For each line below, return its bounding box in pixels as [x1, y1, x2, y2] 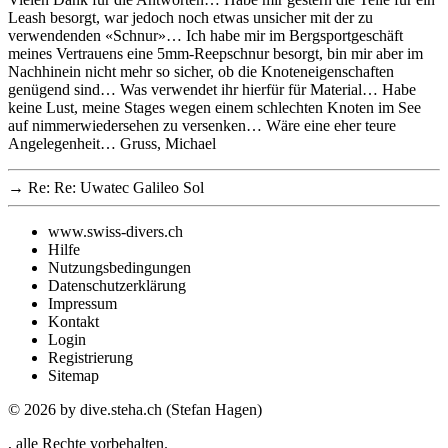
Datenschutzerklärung [48, 276, 186, 294]
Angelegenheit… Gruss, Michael [8, 134, 216, 152]
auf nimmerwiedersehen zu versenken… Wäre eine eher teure [8, 116, 396, 134]
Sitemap [48, 366, 99, 384]
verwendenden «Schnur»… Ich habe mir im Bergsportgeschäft [8, 26, 403, 44]
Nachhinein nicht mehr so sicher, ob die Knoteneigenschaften [8, 62, 394, 80]
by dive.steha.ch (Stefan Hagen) [60, 400, 262, 418]
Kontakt [48, 312, 99, 330]
